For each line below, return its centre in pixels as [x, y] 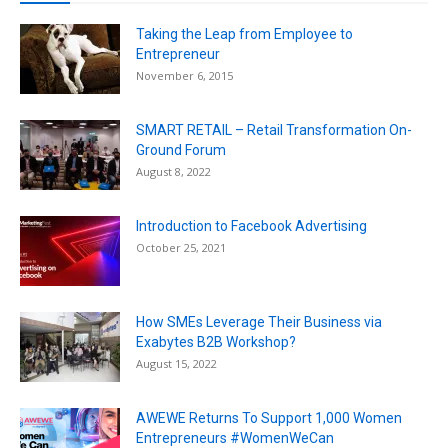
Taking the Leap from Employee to [244, 33]
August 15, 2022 [176, 363]
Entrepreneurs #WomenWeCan [235, 437]
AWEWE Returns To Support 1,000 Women [269, 417]
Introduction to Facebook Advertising [251, 225]
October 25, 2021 [181, 247]
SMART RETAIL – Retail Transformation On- [274, 129]
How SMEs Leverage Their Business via [259, 321]
